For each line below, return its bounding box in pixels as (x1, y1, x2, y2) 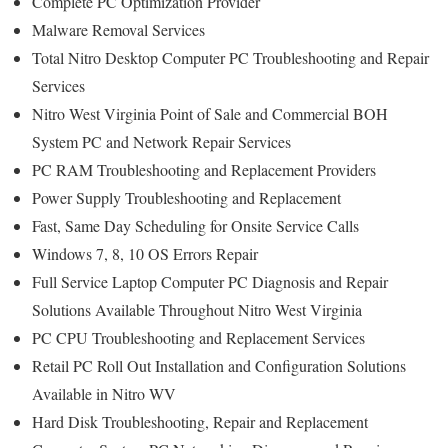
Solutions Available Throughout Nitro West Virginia (32, 298, 362, 320)
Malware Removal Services (32, 18, 205, 40)
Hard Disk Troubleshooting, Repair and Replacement (32, 410, 368, 432)
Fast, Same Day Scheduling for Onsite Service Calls (32, 214, 359, 236)
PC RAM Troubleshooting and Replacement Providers (32, 158, 376, 180)
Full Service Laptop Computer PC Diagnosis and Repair (32, 270, 388, 292)
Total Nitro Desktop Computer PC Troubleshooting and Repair (32, 46, 429, 68)
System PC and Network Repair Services (32, 130, 291, 152)
